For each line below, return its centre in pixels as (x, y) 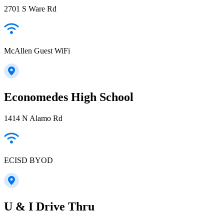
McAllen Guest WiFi (37, 50)
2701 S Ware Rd (30, 8)
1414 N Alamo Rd (33, 118)
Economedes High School (69, 97)
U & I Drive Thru (49, 206)
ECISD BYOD (28, 160)
